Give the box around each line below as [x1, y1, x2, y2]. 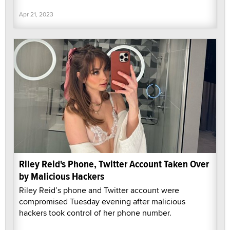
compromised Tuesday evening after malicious [19, 195, 185, 207]
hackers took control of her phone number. [19, 206, 171, 219]
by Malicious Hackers [19, 168, 104, 184]
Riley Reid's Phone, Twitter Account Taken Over [19, 156, 209, 171]
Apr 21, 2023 [19, 10, 53, 19]
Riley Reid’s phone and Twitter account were [19, 184, 179, 196]
